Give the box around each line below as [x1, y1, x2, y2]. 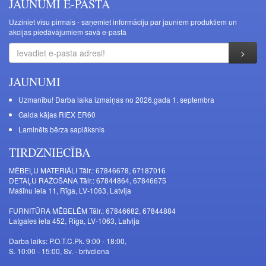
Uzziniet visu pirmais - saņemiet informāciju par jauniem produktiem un [9, 17, 237, 27]
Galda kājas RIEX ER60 [18, 109, 96, 120]
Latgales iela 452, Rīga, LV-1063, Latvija [9, 216, 140, 226]
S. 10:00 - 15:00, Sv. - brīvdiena [9, 246, 109, 256]
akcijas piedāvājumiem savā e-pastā [9, 27, 126, 37]
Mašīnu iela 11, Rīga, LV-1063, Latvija [9, 185, 131, 196]
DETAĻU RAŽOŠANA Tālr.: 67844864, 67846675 [9, 175, 166, 186]
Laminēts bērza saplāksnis [18, 124, 104, 135]
